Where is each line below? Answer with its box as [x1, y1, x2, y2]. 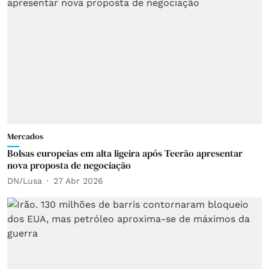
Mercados [7, 130, 43, 142]
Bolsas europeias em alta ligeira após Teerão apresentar [7, 147, 243, 160]
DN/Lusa [7, 175, 42, 186]
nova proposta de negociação [7, 159, 131, 172]
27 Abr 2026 [53, 175, 103, 186]
